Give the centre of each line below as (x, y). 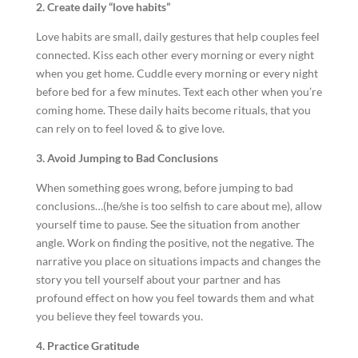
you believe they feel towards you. (119, 316)
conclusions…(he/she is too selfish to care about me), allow (179, 206)
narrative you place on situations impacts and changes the (178, 261)
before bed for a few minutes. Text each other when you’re (179, 91)
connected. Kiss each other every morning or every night (175, 55)
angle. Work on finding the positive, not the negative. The (175, 243)
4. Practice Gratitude (87, 346)
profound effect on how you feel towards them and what (175, 298)
